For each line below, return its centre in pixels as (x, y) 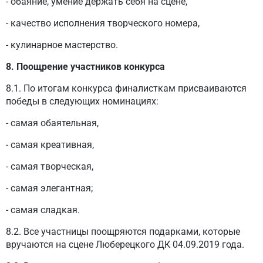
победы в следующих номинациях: (82, 101)
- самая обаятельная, (52, 123)
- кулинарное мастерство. (62, 45)
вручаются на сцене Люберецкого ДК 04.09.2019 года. (125, 245)
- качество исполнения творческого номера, (103, 23)
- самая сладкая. (43, 210)
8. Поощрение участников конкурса (85, 67)
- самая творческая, (50, 166)
